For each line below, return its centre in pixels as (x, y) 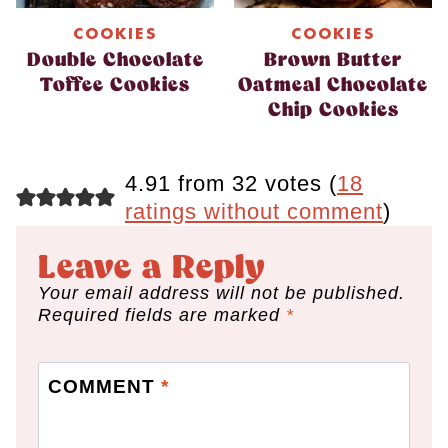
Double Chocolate (115, 60)
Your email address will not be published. (221, 292)
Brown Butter (333, 60)
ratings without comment (253, 211)
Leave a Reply (151, 268)
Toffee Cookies (115, 85)
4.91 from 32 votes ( (230, 183)
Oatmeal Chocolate (333, 85)
